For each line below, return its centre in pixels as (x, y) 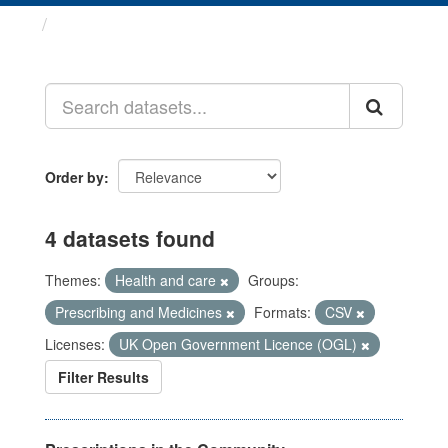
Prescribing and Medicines (140, 312)
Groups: (273, 280)
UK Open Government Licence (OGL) (240, 344)
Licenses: (75, 344)
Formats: (282, 312)
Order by (74, 177)
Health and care (167, 280)
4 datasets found (130, 238)
